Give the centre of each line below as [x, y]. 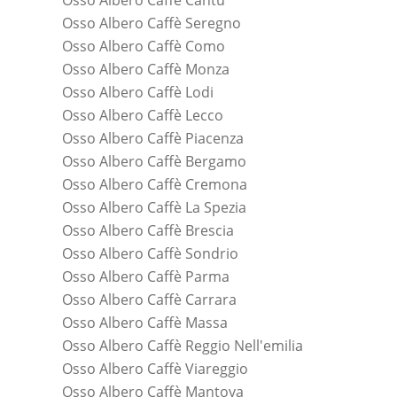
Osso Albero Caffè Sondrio [150, 254]
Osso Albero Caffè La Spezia [154, 208]
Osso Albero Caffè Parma [146, 277]
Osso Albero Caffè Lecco [143, 116]
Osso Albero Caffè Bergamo [154, 162]
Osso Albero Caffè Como [144, 47]
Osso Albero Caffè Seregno [152, 23]
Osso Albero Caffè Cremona [155, 185]
